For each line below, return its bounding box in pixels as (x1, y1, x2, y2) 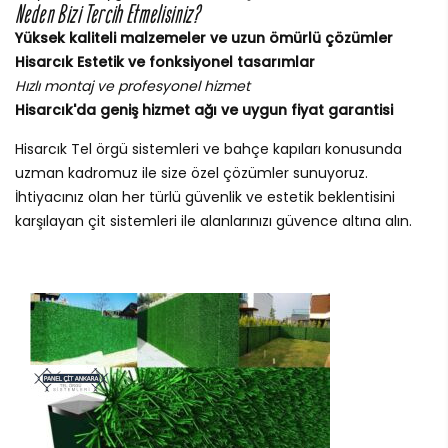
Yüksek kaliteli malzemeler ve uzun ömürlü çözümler (15, 28, 393, 49)
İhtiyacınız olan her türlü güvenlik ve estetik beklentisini (15, 187, 395, 208)
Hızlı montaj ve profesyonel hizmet (15, 76, 250, 97)
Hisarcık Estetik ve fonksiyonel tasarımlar (15, 52, 315, 73)
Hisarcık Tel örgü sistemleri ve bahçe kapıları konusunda (15, 139, 402, 160)
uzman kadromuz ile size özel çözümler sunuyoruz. (15, 163, 368, 184)
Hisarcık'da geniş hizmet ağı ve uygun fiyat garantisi (15, 100, 393, 121)
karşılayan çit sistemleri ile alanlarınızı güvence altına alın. (15, 211, 412, 232)
